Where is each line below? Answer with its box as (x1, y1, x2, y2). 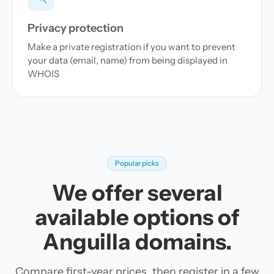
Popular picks (115, 159, 159, 168)
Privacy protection (28, 21, 124, 35)
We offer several (51, 179, 223, 206)
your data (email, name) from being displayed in (28, 54, 228, 66)
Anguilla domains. (42, 228, 232, 255)
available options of (34, 204, 240, 231)
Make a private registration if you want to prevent (28, 41, 235, 53)
